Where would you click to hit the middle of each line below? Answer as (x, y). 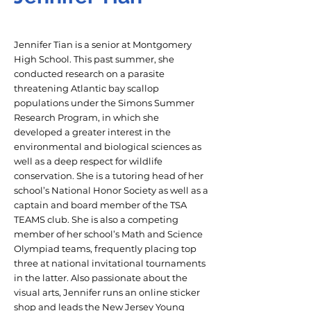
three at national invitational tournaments (110, 263)
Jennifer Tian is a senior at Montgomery (103, 44)
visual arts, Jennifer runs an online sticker (107, 292)
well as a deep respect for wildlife (88, 161)
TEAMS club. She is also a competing (96, 219)
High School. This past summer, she (94, 59)
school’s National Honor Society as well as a (111, 190)
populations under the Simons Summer (104, 103)
